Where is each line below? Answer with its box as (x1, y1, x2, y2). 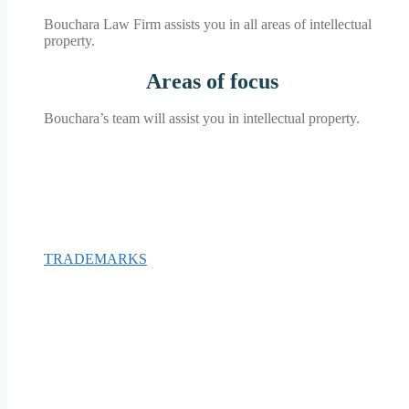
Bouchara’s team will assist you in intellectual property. (44, 110, 360, 127)
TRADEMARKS (44, 251, 147, 267)
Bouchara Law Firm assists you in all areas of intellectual (44, 16, 372, 33)
